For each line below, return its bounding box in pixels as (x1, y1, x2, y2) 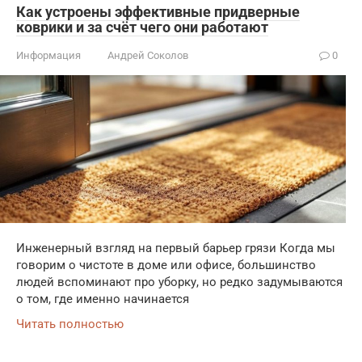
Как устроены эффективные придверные (16, 3, 300, 20)
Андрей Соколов (107, 49, 188, 61)
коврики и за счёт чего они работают (16, 19, 268, 36)
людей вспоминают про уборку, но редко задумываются (16, 275, 343, 290)
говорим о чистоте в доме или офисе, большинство (16, 258, 316, 273)
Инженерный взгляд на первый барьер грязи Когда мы (16, 241, 335, 256)
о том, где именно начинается (16, 292, 189, 307)
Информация (16, 49, 81, 61)
